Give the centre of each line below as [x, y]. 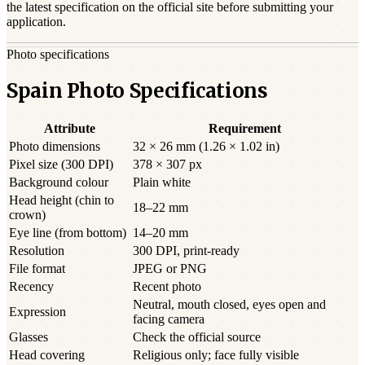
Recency [31, 287]
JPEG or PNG [170, 269]
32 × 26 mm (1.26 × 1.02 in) [206, 147]
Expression [37, 312]
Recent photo [167, 287]
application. [36, 21]
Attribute [69, 129]
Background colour [59, 182]
